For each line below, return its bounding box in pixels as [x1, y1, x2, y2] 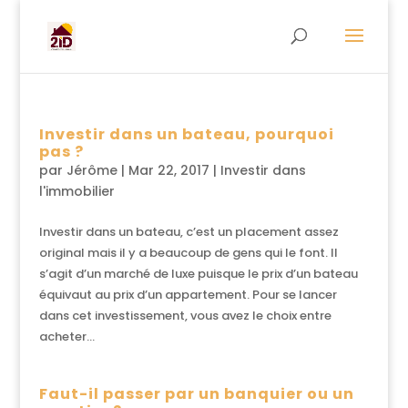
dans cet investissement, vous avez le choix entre [38, 307, 331, 324]
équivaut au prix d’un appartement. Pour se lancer [38, 286, 337, 303]
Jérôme [66, 161, 117, 179]
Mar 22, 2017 [127, 161, 209, 179]
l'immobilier [38, 182, 115, 200]
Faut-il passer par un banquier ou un [38, 383, 354, 404]
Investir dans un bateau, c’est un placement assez [38, 223, 339, 240]
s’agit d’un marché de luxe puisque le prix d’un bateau [38, 265, 358, 282]
